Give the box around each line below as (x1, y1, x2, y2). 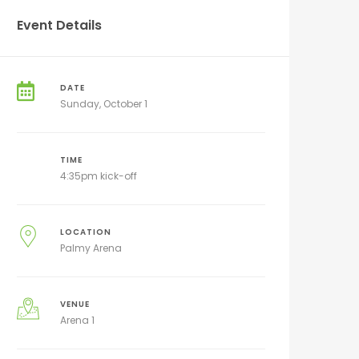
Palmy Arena (59, 241, 122, 255)
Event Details (17, 16, 102, 34)
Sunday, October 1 (59, 97, 147, 111)
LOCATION (59, 227, 111, 237)
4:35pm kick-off (59, 169, 137, 183)
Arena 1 (59, 313, 95, 327)
